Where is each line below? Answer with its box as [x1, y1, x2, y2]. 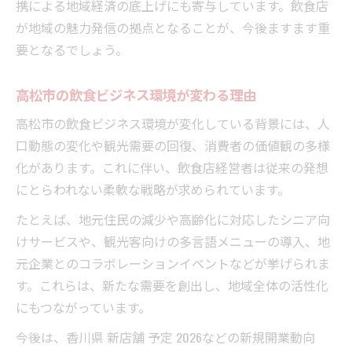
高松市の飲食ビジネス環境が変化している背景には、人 [16, 113, 330, 133]
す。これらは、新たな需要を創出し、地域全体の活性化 [16, 275, 328, 295]
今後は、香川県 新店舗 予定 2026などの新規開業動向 [16, 327, 315, 346]
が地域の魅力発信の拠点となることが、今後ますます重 [16, 17, 330, 37]
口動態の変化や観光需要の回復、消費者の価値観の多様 [16, 135, 330, 155]
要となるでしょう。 [16, 39, 128, 59]
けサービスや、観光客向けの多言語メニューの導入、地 [16, 231, 330, 251]
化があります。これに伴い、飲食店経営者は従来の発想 [16, 157, 328, 177]
